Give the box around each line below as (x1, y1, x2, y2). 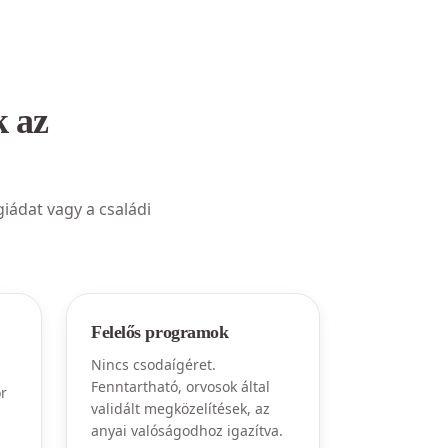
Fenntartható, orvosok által (91, 377, 270, 396)
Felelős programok (91, 322, 229, 342)
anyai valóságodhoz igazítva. (91, 421, 283, 440)
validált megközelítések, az (91, 399, 270, 418)
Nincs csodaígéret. (91, 355, 216, 374)
